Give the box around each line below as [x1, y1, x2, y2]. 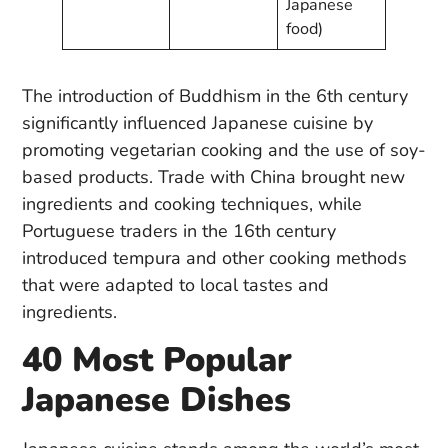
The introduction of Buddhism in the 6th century [22, 83, 408, 108]
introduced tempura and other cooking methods [22, 245, 407, 270]
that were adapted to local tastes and [22, 272, 329, 297]
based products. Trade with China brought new [22, 164, 405, 189]
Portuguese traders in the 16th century [22, 218, 336, 243]
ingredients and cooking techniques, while [22, 191, 362, 216]
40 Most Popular [22, 336, 292, 383]
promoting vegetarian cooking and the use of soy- [22, 137, 426, 162]
